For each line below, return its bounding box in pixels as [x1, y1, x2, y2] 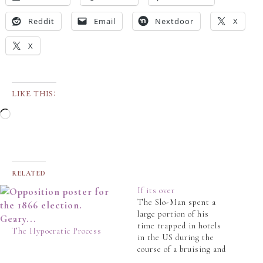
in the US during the [137, 232, 214, 243]
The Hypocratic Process [12, 226, 102, 237]
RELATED [12, 169, 46, 178]
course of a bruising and [137, 244, 226, 255]
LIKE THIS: [12, 90, 56, 98]
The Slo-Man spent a [137, 197, 216, 208]
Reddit [28, 16, 55, 27]
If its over [137, 186, 175, 196]
